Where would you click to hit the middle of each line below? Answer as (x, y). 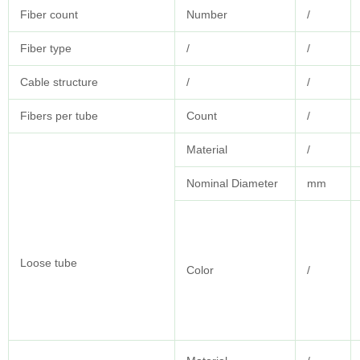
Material (207, 150)
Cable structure (59, 82)
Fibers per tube (59, 116)
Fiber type (46, 49)
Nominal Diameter (232, 184)
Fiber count (49, 15)
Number (207, 15)
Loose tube (49, 263)
